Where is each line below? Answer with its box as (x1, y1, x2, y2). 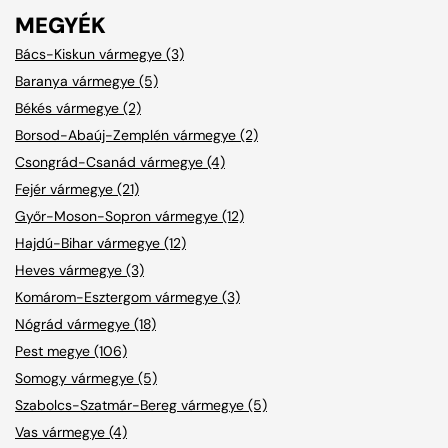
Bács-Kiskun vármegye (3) (15, 44, 184, 63)
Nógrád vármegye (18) (15, 314, 156, 333)
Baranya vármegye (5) (15, 71, 158, 90)
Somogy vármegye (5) (15, 368, 157, 387)
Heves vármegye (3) (15, 260, 144, 279)
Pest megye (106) (15, 341, 127, 360)
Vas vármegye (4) (15, 422, 127, 441)
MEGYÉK (15, 10, 106, 40)
